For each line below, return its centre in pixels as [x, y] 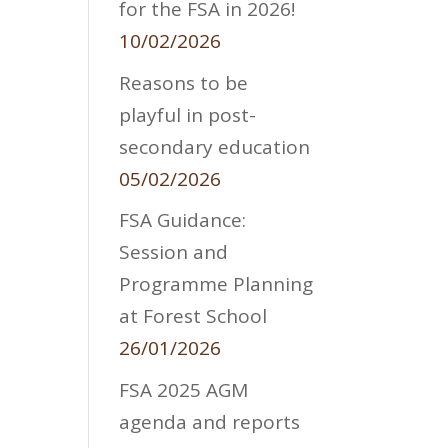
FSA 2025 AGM [184, 389]
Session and [174, 252]
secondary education [215, 146]
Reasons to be [184, 82]
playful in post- [188, 114]
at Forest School [193, 316]
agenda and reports [210, 421]
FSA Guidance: [183, 220]
